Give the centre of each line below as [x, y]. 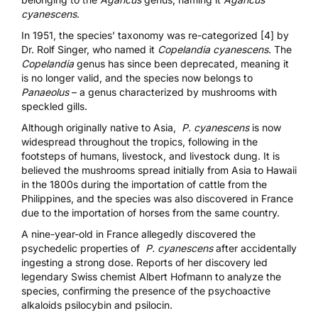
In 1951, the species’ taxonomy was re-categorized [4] [149, 35]
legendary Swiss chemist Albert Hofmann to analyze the [151, 276]
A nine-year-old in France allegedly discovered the [138, 234]
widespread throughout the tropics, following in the [139, 141]
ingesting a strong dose [76, 262]
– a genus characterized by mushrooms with [173, 92]
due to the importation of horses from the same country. [152, 212]
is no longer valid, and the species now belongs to [137, 77]
